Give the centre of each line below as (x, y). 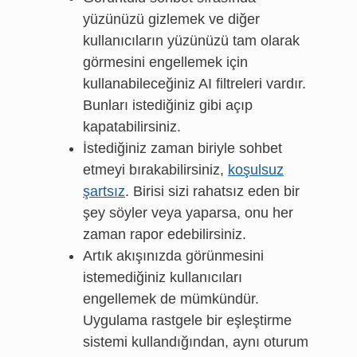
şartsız (104, 191)
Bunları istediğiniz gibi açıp (168, 105)
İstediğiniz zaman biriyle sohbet (182, 148)
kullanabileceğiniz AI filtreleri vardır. (194, 84)
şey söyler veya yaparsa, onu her (188, 213)
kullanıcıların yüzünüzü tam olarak (191, 41)
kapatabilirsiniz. (132, 127)
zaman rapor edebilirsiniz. (165, 234)
